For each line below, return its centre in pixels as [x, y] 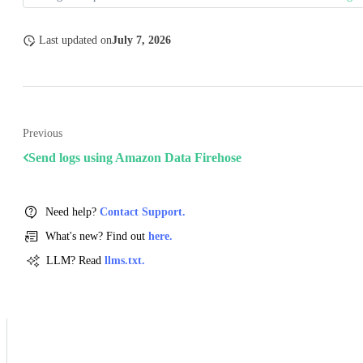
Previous [43, 134]
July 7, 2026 [141, 41]
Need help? [73, 212]
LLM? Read [75, 261]
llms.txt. [125, 261]
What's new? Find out [97, 237]
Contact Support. [143, 212]
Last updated [68, 41]
